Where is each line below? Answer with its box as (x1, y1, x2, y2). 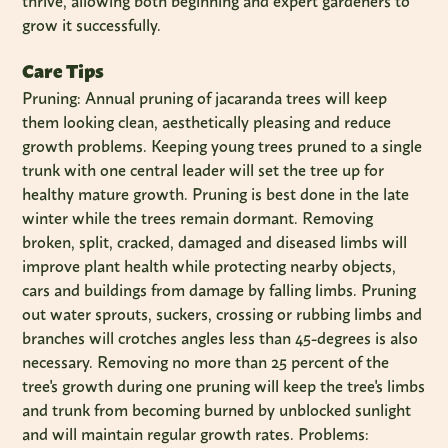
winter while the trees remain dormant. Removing (22, 208, 374, 228)
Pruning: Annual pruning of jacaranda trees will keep (22, 88, 388, 108)
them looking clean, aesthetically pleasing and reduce (22, 112, 392, 132)
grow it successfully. (22, 15, 162, 35)
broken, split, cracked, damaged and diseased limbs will (22, 232, 408, 252)
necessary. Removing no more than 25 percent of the (22, 352, 390, 372)
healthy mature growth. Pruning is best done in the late (22, 184, 410, 204)
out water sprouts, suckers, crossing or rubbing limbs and (22, 304, 423, 324)
